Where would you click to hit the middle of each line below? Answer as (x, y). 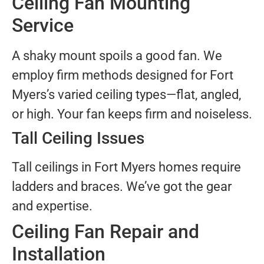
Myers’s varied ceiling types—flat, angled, (126, 95)
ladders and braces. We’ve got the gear (122, 187)
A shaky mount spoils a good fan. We (117, 56)
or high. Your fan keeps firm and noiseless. (132, 114)
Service (43, 26)
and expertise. (52, 206)
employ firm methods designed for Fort (123, 75)
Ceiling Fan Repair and (105, 232)
